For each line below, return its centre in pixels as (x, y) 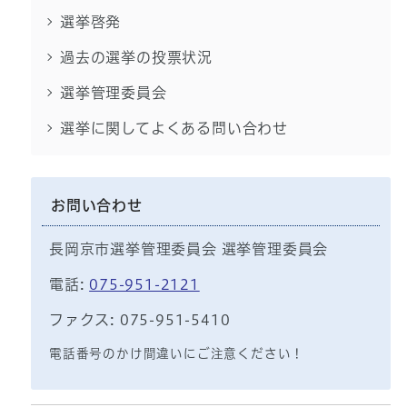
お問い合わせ (96, 206)
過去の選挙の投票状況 (136, 58)
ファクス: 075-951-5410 (139, 320)
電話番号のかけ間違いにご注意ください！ (177, 354)
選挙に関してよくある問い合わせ (174, 129)
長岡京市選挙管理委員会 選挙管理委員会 (189, 249)
